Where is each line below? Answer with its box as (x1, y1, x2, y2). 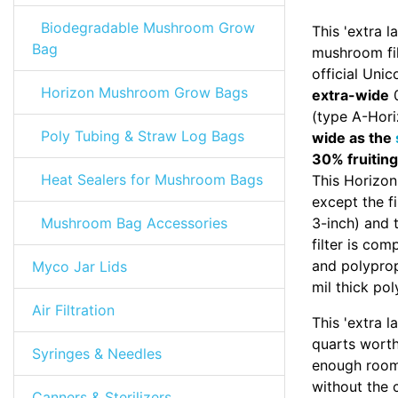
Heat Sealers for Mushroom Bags (32, 171, 263, 188)
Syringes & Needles (32, 345, 162, 362)
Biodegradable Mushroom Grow (32, 19, 255, 36)
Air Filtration (32, 301, 115, 319)
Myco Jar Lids (32, 258, 127, 275)
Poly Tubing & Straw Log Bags (32, 127, 244, 145)
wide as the (312, 129, 395, 147)
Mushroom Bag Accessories (32, 214, 227, 232)
